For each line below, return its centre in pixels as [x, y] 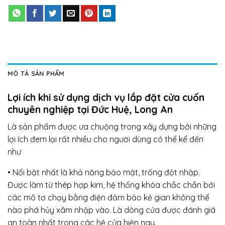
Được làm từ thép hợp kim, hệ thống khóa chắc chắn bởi [111, 185]
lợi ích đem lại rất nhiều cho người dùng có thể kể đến [105, 139]
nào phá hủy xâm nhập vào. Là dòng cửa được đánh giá [111, 210]
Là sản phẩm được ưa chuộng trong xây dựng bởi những [112, 126]
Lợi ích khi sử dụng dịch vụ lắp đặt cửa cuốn [106, 97]
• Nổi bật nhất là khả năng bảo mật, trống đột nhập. [104, 172]
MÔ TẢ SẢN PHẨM [36, 73]
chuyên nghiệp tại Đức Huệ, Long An [90, 109]
